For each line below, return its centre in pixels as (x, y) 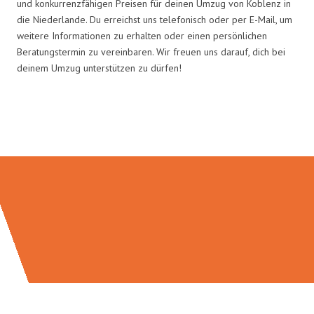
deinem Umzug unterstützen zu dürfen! (99, 68)
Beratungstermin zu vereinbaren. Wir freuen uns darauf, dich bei (151, 52)
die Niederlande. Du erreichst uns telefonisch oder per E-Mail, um (155, 19)
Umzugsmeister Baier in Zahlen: (157, 127)
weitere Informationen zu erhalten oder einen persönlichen (142, 35)
